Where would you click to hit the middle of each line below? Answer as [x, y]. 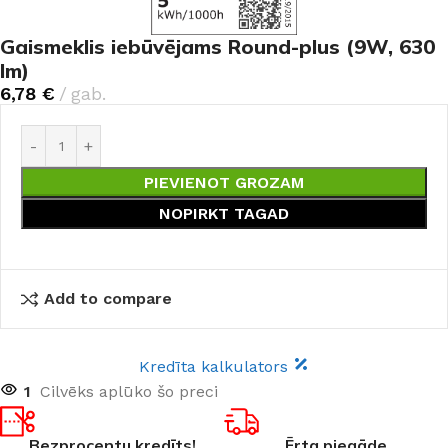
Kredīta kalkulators [216, 366]
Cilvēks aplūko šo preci [129, 391]
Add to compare [108, 298]
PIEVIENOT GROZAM [224, 182]
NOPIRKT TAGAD [224, 213]
